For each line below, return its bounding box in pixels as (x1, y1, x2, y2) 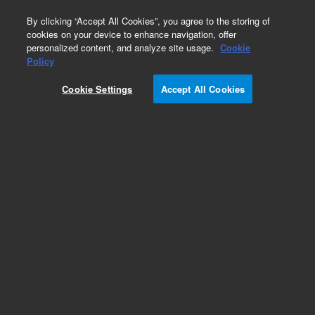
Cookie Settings (62, 82, 133, 96)
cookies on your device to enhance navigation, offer (27, 27, 237, 41)
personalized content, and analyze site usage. (27, 41, 217, 54)
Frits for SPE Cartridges (4, 283, 151, 306)
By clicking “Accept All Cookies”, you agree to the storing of (27, 14, 271, 27)
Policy (27, 54, 55, 67)
